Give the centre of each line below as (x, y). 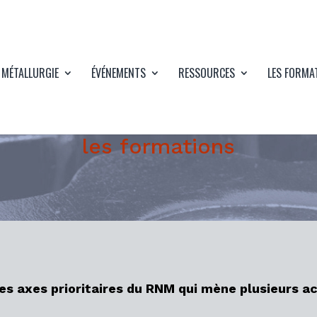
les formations (158, 146)
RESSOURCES (206, 73)
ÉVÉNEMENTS (118, 73)
